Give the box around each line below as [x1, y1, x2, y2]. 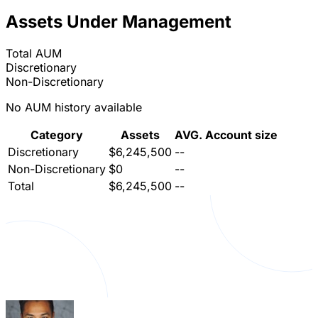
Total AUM [6, 46, 62, 61]
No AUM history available [6, 100, 142, 115]
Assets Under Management [6, 11, 231, 33]
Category [31, 128, 83, 143]
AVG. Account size [175, 128, 278, 143]
